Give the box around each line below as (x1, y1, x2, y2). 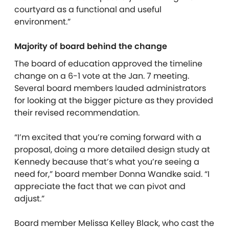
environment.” (14, 16, 71, 28)
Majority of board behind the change (14, 40, 171, 53)
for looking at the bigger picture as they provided (14, 95, 213, 107)
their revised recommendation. (14, 107, 140, 119)
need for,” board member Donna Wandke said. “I (14, 168, 210, 180)
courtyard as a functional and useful (14, 4, 162, 16)
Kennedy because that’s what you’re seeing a (14, 156, 199, 168)
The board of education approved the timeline (14, 58, 202, 70)
